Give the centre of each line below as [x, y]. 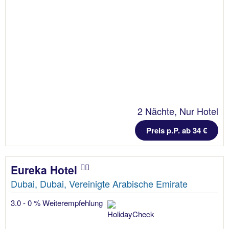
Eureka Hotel [45, 170]
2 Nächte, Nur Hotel [178, 111]
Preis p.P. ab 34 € [177, 131]
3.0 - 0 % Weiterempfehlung [58, 203]
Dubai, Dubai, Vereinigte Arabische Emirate [99, 184]
